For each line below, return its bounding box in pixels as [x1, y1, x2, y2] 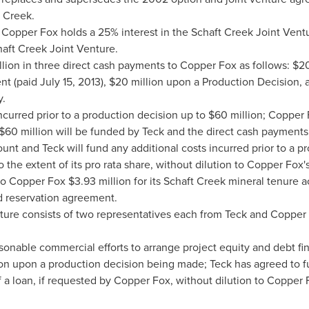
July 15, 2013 [39, 74, 101, 90]
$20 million [108, 74, 163, 90]
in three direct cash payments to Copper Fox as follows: [19, 57, 292, 73]
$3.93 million [68, 173, 131, 189]
